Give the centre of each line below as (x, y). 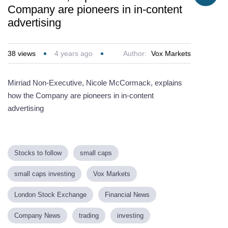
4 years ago (74, 53)
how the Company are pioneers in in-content (81, 95)
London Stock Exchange (50, 195)
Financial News (127, 195)
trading (89, 216)
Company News (37, 216)
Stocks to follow (38, 153)
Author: (136, 53)
